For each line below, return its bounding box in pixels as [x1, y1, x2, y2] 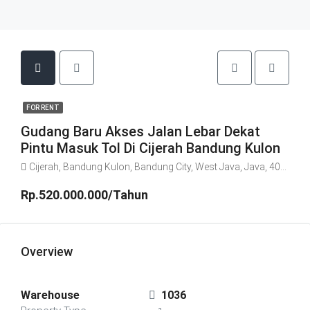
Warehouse [21, 289, 80, 302]
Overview [21, 244, 73, 259]
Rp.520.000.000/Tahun [21, 188, 148, 202]
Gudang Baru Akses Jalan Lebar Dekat [21, 123, 260, 140]
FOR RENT [26, 104, 60, 111]
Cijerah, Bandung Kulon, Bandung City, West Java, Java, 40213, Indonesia [29, 161, 280, 172]
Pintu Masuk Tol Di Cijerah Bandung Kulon [21, 140, 280, 156]
